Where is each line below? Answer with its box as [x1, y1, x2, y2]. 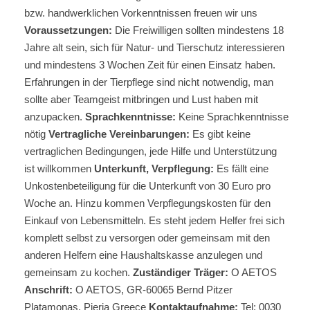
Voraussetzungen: [24, 24, 112, 36]
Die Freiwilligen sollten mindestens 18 [112, 24, 284, 36]
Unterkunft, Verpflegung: [94, 163, 214, 174]
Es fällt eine [214, 163, 268, 174]
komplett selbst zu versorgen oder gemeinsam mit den [24, 232, 270, 244]
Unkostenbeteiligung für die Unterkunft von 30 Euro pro [24, 180, 271, 192]
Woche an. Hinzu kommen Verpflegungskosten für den [24, 197, 271, 209]
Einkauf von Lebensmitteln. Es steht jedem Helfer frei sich [24, 215, 284, 226]
